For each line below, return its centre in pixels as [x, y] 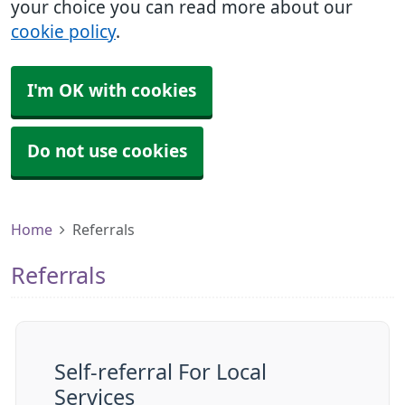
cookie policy [63, 32]
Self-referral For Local [160, 372]
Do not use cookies [107, 151]
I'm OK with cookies [112, 91]
